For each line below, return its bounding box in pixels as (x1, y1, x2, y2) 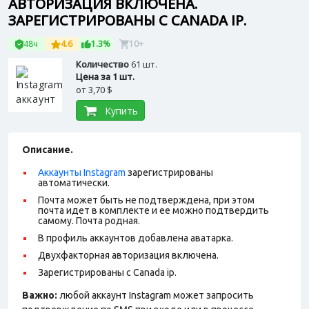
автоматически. (38, 177, 110, 188)
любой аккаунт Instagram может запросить (57, 290, 254, 301)
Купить (104, 104, 138, 117)
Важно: (22, 290, 57, 301)
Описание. (22, 144, 73, 155)
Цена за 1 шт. (76, 70, 134, 83)
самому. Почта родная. (38, 215, 140, 226)
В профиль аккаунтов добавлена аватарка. (38, 232, 233, 243)
